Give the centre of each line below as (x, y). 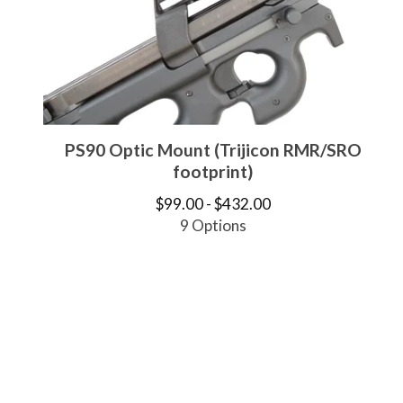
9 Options (213, 225)
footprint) (213, 171)
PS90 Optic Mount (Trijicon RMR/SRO (213, 150)
